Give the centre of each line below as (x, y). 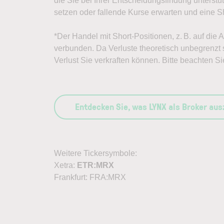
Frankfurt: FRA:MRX (90, 177)
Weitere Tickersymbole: (95, 153)
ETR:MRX (95, 165)
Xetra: (65, 165)
